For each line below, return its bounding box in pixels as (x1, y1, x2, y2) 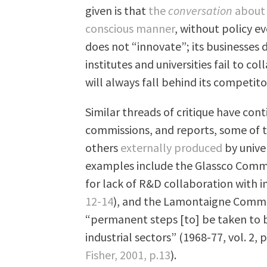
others (85, 139, 121, 155)
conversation (168, 2, 233, 18)
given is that (85, 2, 149, 18)
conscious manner (85, 20, 175, 36)
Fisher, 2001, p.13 (85, 247, 171, 262)
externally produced (120, 139, 223, 155)
